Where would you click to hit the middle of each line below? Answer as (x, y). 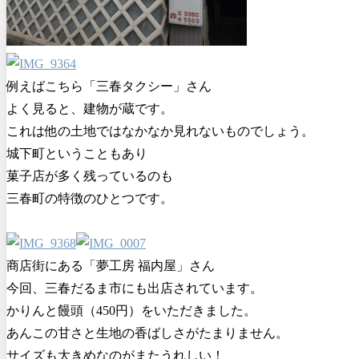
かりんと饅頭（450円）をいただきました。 (131, 310)
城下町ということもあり (77, 153)
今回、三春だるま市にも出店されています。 (135, 288)
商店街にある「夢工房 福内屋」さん (111, 265)
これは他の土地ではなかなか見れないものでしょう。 (160, 131)
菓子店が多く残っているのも (90, 175)
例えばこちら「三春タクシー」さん (109, 86)
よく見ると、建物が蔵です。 (90, 108)
